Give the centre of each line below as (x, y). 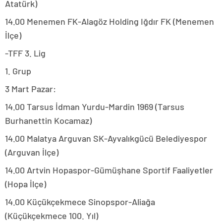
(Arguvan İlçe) (32, 152)
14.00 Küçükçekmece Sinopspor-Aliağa (80, 202)
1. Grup (18, 71)
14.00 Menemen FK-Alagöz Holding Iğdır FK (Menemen (110, 22)
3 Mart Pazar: (30, 89)
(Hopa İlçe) (26, 184)
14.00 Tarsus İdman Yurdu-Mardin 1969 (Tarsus (95, 107)
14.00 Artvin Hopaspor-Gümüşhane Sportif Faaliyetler (109, 170)
